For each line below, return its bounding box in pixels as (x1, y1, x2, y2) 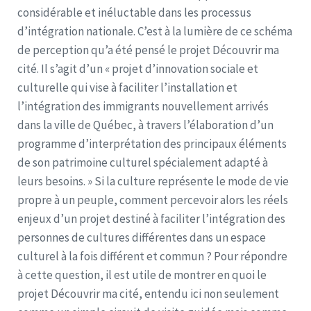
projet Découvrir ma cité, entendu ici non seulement (17, 285, 279, 301)
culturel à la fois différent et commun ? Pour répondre (17, 248, 287, 264)
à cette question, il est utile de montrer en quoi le (17, 267, 267, 283)
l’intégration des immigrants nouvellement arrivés (17, 98, 269, 114)
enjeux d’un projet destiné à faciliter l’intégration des (17, 210, 285, 226)
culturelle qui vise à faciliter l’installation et (17, 79, 237, 95)
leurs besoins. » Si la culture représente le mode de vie (17, 173, 289, 189)
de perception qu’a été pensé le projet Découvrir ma (17, 42, 279, 58)
